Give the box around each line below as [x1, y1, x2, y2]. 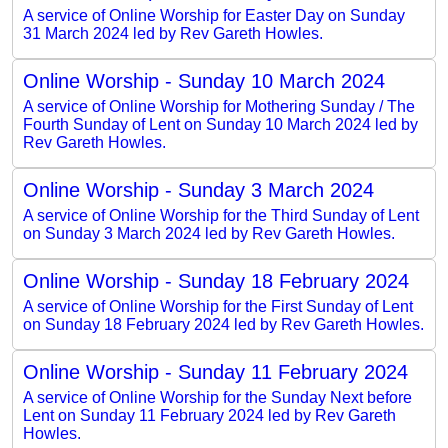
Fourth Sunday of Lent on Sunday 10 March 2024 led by [23, 115, 418, 133]
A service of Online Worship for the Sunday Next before [23, 388, 412, 406]
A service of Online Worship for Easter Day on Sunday [23, 6, 405, 24]
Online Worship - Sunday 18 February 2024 [23, 269, 409, 292]
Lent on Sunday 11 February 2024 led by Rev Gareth [23, 406, 396, 424]
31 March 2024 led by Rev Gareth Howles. [23, 24, 323, 42]
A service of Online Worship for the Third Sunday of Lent [23, 206, 419, 224]
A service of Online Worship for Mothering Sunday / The [23, 97, 415, 115]
